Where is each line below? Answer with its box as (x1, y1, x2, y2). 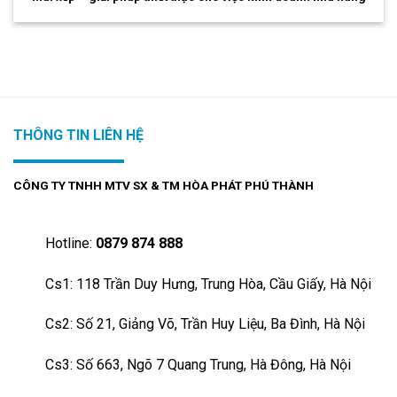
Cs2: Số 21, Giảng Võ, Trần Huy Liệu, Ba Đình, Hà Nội (44, 315, 365, 333)
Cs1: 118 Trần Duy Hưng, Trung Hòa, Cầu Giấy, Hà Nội (44, 275, 371, 292)
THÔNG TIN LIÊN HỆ (12, 127, 144, 144)
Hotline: (44, 234, 96, 252)
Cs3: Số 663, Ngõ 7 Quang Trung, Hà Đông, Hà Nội (44, 356, 351, 374)
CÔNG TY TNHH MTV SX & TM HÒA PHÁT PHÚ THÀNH (12, 178, 314, 193)
